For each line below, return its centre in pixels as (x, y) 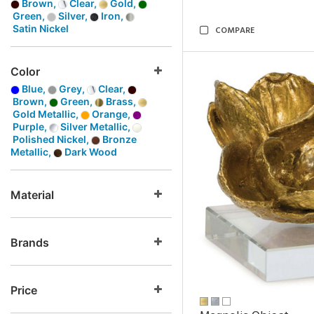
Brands (30, 243)
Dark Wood (90, 152)
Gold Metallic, (46, 114)
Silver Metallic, (95, 127)
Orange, (111, 114)
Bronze (118, 139)
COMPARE (235, 31)
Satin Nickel (40, 28)
